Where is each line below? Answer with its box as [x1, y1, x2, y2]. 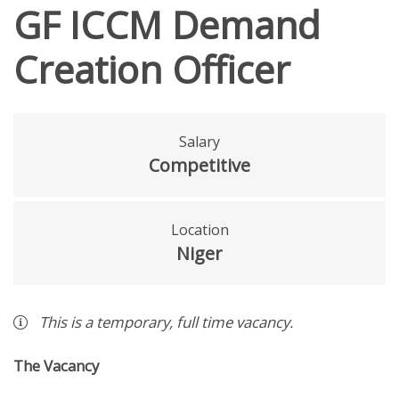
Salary [179, 132, 220, 152]
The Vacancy [13, 355, 99, 377]
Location [170, 220, 229, 240]
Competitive [149, 153, 250, 178]
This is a [39, 312, 96, 333]
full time [176, 312, 232, 333]
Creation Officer [13, 44, 290, 95]
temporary [96, 312, 169, 333]
